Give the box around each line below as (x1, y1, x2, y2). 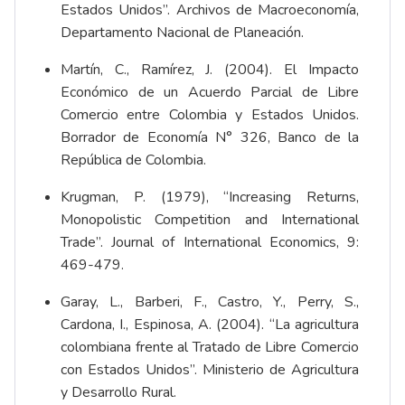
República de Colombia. (61, 150, 206, 171)
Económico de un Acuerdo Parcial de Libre (61, 82, 359, 103)
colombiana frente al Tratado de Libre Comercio (61, 337, 359, 358)
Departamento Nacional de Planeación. (61, 23, 304, 43)
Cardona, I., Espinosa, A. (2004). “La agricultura (61, 315, 359, 335)
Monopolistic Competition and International (61, 210, 359, 231)
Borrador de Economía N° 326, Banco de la (61, 127, 359, 148)
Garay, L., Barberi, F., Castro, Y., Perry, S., (61, 292, 359, 313)
